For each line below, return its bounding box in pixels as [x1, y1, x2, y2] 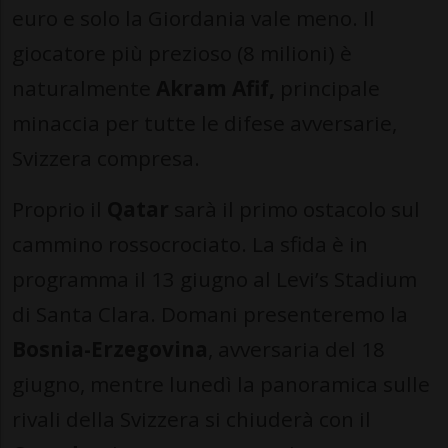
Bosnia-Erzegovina [12, 334, 208, 363]
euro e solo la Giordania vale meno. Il [12, 3, 375, 32]
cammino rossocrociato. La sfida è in [12, 229, 368, 258]
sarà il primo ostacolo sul [169, 194, 420, 223]
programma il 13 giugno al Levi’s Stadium [12, 264, 417, 293]
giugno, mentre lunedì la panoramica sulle [12, 369, 430, 398]
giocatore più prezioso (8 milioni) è [12, 38, 352, 67]
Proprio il [12, 194, 107, 223]
